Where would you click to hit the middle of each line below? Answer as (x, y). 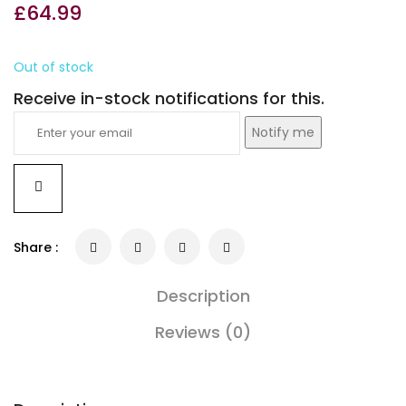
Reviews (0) (203, 333)
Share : (36, 248)
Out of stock (53, 68)
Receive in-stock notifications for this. (169, 99)
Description (203, 296)
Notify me (283, 133)
